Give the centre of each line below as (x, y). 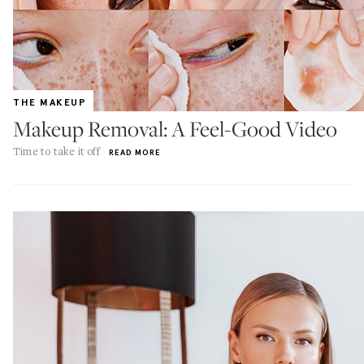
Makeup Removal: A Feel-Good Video (175, 129)
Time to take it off (56, 151)
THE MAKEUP (50, 102)
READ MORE (135, 152)
